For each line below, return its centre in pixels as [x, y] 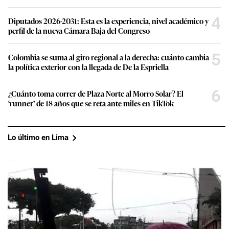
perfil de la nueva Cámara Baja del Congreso [79, 30]
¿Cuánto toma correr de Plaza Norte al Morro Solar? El [96, 93]
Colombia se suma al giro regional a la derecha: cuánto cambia [109, 57]
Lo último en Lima [38, 138]
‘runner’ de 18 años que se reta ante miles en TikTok [91, 103]
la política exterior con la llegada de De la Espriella [88, 66]
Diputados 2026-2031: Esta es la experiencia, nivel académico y [108, 20]
